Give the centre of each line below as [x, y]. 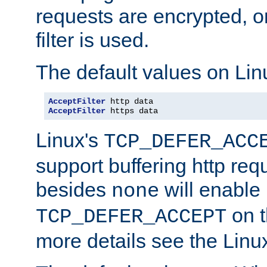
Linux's [70, 140]
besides [74, 189]
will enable [210, 189]
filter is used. [92, 40]
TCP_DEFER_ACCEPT [131, 217]
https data [132, 111]
